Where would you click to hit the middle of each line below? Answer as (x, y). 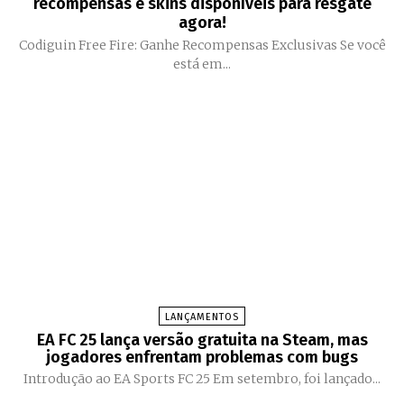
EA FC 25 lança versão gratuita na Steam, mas (202, 340)
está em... (202, 64)
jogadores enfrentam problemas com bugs (202, 358)
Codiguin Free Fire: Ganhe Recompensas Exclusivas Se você (179, 46)
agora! (202, 23)
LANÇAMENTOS (202, 317)
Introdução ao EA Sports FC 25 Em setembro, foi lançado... (202, 379)
